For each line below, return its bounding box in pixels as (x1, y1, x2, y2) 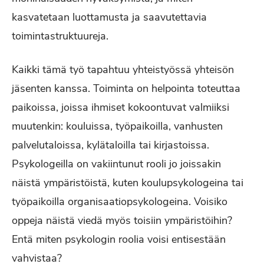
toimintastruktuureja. (12, 29, 108, 43)
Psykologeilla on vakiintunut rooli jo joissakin (12, 157, 221, 171)
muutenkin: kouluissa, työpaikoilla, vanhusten (12, 119, 223, 133)
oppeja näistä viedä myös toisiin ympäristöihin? (12, 213, 232, 227)
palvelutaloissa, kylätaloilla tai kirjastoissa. (12, 138, 209, 152)
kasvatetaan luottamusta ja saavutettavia (12, 10, 207, 24)
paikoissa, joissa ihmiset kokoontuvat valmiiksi (12, 100, 229, 114)
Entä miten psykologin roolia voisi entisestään (12, 232, 226, 246)
